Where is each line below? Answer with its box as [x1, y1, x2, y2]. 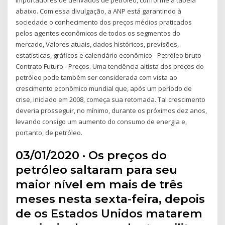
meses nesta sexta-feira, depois [16, 192, 205, 206]
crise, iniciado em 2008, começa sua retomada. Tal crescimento [16, 94, 206, 104]
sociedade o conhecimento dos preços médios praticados [16, 17, 192, 27]
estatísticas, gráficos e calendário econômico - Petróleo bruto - [16, 50, 205, 60]
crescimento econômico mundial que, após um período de [16, 83, 192, 93]
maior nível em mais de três [16, 177, 183, 192]
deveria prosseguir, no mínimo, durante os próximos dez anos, [16, 105, 207, 115]
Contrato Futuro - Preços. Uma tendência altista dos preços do [16, 61, 204, 71]
